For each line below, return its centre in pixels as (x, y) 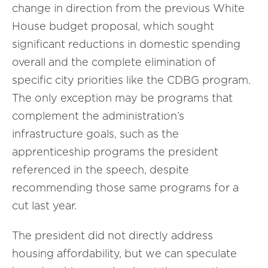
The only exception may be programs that (122, 98)
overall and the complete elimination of (114, 62)
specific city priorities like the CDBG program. (131, 80)
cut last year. (44, 205)
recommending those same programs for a (125, 188)
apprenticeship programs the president (115, 152)
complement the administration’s (98, 116)
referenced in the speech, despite (100, 170)
